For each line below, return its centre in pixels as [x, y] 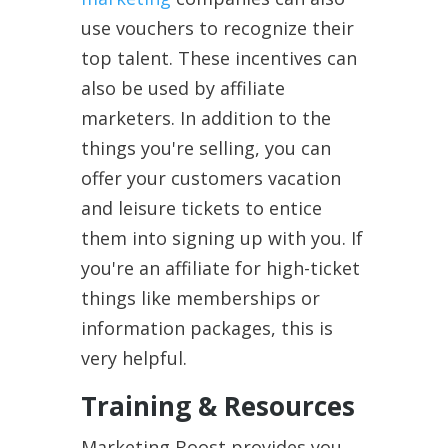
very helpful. [133, 357]
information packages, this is [206, 327]
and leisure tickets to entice [201, 207]
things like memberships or [200, 297]
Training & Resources [217, 405]
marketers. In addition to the [205, 117]
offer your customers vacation [210, 177]
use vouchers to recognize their [217, 27]
